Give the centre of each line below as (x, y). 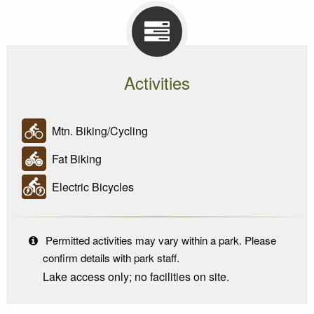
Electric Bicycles (90, 186)
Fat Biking (74, 158)
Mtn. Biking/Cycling (97, 130)
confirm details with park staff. (111, 258)
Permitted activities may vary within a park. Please (159, 240)
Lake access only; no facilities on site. (136, 276)
